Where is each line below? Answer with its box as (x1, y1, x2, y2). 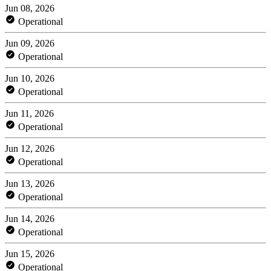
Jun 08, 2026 (5, 2, 54, 13)
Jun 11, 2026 (5, 108, 54, 119)
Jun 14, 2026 (5, 213, 54, 224)
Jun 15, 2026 (5, 248, 54, 259)
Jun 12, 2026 (5, 143, 54, 154)
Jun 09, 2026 (5, 38, 54, 48)
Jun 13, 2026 (5, 178, 54, 189)
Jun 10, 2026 (5, 73, 54, 83)
